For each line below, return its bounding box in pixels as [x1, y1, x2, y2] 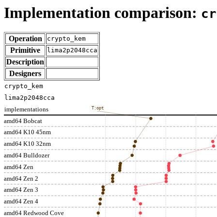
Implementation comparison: [4, 4, 201, 21]
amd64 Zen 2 [4, 175, 38, 183]
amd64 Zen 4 [4, 198, 38, 205]
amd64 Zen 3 [4, 186, 38, 194]
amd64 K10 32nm [4, 140, 51, 148]
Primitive [10, 46, 40, 55]
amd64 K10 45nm [4, 128, 51, 136]
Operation [8, 34, 42, 43]
